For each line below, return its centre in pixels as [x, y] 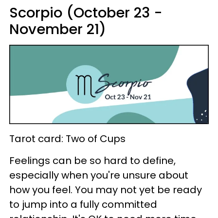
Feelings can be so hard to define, [92, 161]
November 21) [58, 29]
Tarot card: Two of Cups [67, 139]
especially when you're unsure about [99, 175]
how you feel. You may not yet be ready [106, 190]
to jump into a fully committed [83, 205]
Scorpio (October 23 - [86, 13]
